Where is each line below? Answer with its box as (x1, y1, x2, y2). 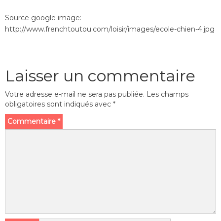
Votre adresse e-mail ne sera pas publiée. (5, 90, 145, 99)
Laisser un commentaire (5, 66, 195, 85)
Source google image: (5, 13, 81, 22)
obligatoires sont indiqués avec (5, 100, 113, 109)
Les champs (147, 90, 188, 99)
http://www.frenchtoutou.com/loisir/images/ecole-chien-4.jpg (5, 25, 215, 34)
